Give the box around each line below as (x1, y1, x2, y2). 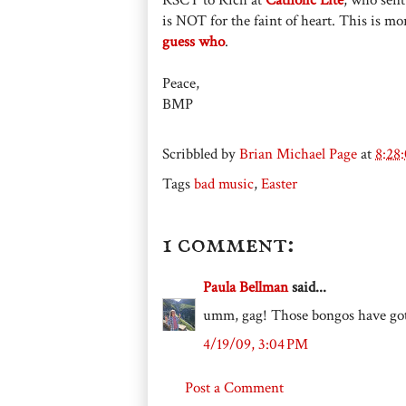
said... (288, 276, 326, 297)
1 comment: (162, 227, 295, 262)
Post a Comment (185, 378, 284, 399)
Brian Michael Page (239, 143, 357, 164)
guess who (162, 31, 225, 52)
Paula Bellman (203, 276, 288, 297)
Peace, (162, 72, 199, 93)
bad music (194, 173, 254, 194)
